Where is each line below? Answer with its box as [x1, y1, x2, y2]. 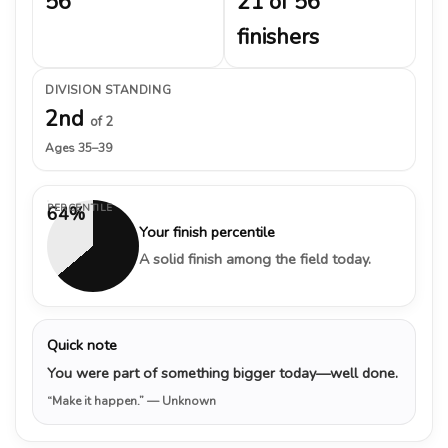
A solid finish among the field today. [139, 248, 371, 269]
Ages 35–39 [45, 139, 112, 156]
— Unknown [147, 392, 216, 409]
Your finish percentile [139, 221, 275, 242]
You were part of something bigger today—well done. [47, 362, 398, 383]
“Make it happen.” [47, 392, 147, 409]
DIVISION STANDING [45, 81, 172, 98]
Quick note [47, 334, 117, 355]
